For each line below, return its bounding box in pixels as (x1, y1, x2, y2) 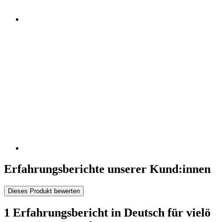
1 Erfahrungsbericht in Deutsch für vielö (4, 206, 211, 219)
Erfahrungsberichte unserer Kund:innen (4, 163, 211, 176)
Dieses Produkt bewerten (8, 187, 80, 195)
